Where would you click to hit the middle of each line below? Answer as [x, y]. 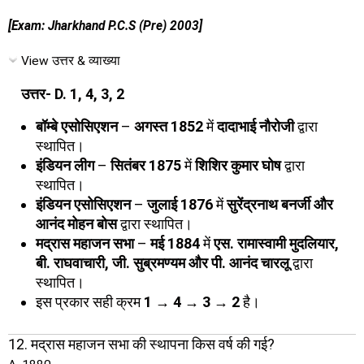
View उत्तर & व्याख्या [71, 61]
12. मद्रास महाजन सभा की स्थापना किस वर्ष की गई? [141, 344]
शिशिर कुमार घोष [238, 165]
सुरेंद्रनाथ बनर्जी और [280, 204]
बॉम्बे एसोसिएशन [77, 126]
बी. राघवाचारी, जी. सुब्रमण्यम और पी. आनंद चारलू [162, 262]
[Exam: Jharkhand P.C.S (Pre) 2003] [105, 26]
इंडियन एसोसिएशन [83, 204]
